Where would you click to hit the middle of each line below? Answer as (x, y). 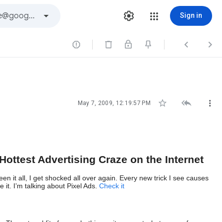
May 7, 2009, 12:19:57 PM (114, 103)
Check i (111, 186)
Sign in (191, 15)
